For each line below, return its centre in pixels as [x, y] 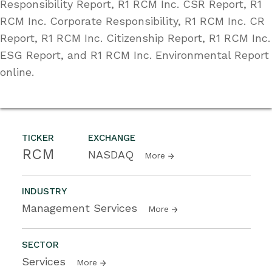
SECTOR [40, 244]
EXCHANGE [112, 138]
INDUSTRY [44, 191]
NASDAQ [113, 154]
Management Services [81, 208]
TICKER [38, 138]
